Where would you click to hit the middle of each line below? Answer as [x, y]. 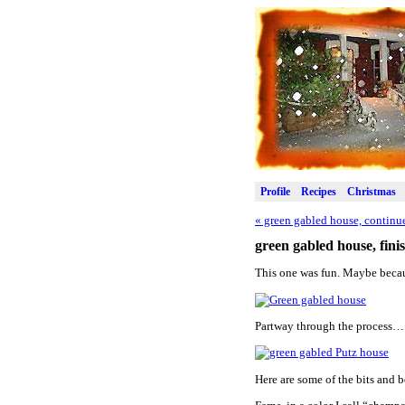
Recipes [319, 191]
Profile [275, 191]
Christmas [372, 191]
